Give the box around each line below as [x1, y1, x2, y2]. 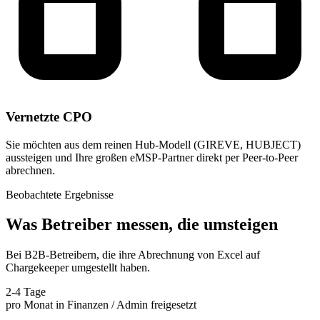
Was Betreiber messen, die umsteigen [6, 215, 278, 234]
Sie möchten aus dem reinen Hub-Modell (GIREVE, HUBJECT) [6, 138, 301, 151]
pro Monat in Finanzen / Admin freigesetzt [6, 299, 196, 311]
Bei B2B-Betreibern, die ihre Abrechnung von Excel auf [6, 249, 260, 261]
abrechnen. [6, 164, 55, 176]
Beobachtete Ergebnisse [6, 188, 114, 201]
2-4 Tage [6, 286, 46, 299]
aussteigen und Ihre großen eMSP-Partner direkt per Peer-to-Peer [6, 151, 298, 164]
